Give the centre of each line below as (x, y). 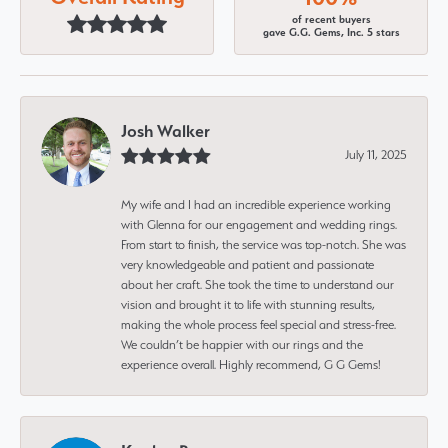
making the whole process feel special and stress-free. (258, 324)
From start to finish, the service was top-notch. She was (263, 244)
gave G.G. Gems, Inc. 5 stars (331, 33)
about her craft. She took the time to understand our (257, 284)
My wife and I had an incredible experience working (256, 204)
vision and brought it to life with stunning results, (248, 304)
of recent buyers (331, 20)
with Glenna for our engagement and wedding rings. (259, 224)
